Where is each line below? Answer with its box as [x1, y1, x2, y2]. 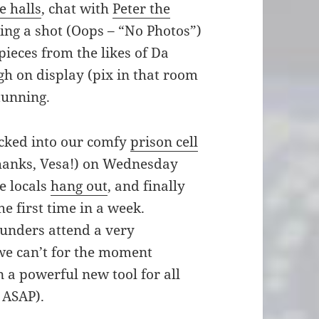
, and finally [108, 176, 186, 195]
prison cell [130, 132, 199, 151]
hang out [51, 176, 108, 195]
